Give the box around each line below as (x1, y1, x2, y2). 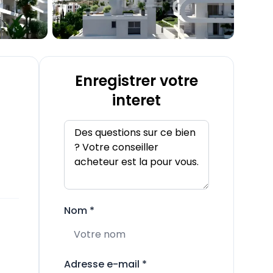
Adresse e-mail (64, 257, 140, 271)
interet (112, 90, 161, 110)
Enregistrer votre (75, 71, 198, 91)
